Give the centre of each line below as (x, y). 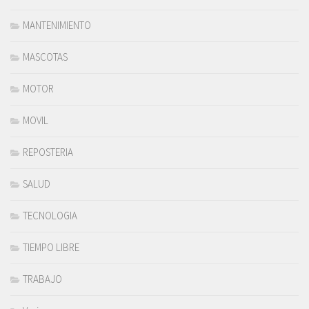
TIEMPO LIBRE (51, 248)
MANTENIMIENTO (57, 26)
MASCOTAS (45, 57)
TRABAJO (42, 279)
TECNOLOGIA (50, 216)
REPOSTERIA (48, 152)
